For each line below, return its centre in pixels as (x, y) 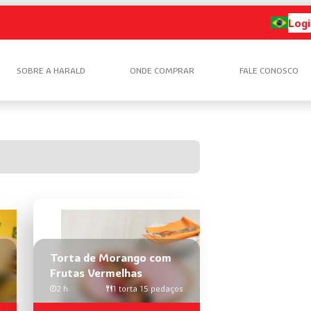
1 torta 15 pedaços (148, 288)
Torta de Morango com (111, 257)
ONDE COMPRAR (162, 70)
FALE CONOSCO (269, 70)
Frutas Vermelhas (96, 272)
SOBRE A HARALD (51, 70)
